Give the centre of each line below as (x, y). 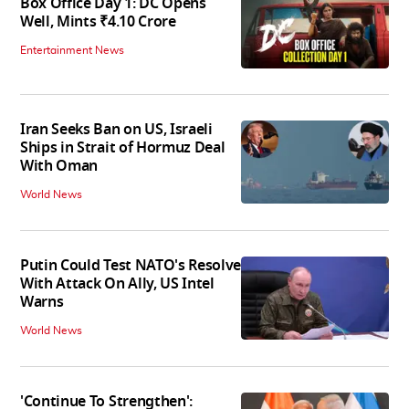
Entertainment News (72, 51)
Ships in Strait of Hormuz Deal (123, 148)
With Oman (59, 167)
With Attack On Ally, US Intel (117, 284)
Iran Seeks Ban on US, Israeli (116, 130)
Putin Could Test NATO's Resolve (131, 266)
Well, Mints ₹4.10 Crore (98, 22)
